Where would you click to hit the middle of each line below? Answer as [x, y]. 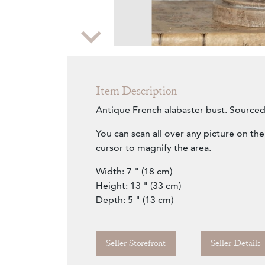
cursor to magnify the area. [153, 148]
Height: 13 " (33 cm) [138, 186]
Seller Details [236, 243]
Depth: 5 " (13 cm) [135, 200]
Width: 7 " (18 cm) [134, 172]
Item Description [136, 91]
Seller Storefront [136, 243]
